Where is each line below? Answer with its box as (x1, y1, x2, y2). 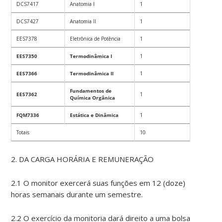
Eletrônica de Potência (70, 35, 121, 43)
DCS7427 (16, 18, 39, 25)
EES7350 (16, 53, 38, 60)
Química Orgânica (70, 94, 115, 102)
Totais (16, 129, 30, 136)
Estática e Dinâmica (70, 111, 119, 119)
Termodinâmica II (70, 70, 114, 77)
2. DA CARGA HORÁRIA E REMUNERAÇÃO (11, 154, 154, 165)
